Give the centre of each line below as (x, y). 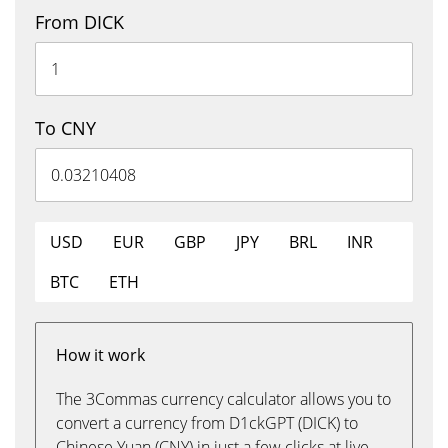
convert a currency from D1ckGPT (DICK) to (207, 423)
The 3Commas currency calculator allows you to (223, 399)
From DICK (79, 22)
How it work (100, 355)
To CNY (65, 128)
